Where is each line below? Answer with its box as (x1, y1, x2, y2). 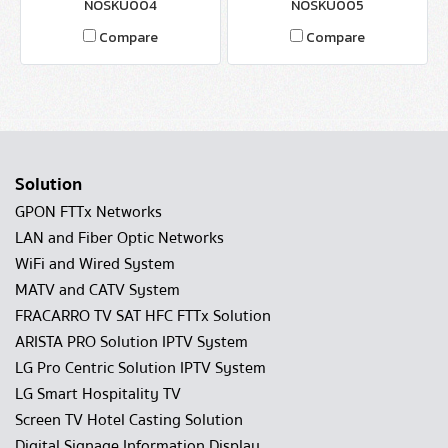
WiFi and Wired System (15, 251, 175, 277)
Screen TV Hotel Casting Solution (15, 407, 243, 433)
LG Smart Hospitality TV (15, 381, 181, 407)
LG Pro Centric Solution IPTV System (15, 355, 266, 381)
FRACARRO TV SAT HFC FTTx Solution (15, 303, 271, 329)
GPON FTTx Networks (15, 199, 162, 225)
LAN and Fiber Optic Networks (15, 225, 224, 251)
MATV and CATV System (15, 277, 180, 303)
